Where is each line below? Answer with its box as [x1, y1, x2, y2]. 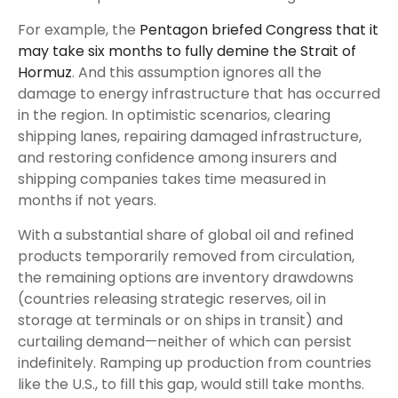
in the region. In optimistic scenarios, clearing [18, 104, 330, 125]
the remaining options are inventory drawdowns [18, 267, 354, 288]
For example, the [18, 19, 136, 40]
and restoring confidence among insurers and [18, 147, 337, 168]
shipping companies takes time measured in [18, 168, 326, 189]
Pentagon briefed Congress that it [139, 19, 378, 40]
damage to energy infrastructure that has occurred [18, 83, 380, 104]
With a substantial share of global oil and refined [18, 224, 354, 245]
